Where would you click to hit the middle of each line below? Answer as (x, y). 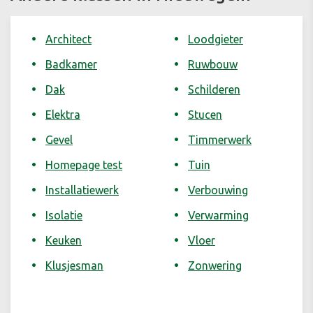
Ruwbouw (213, 65)
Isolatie (64, 216)
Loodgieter (216, 39)
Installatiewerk (82, 190)
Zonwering (215, 266)
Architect (68, 39)
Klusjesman (74, 266)
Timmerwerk (220, 140)
